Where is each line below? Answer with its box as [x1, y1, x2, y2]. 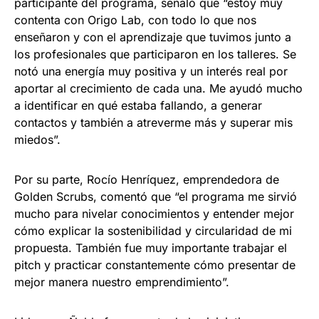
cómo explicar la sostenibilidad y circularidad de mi [14, 224, 292, 239]
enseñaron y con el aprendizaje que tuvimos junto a [14, 30, 291, 45]
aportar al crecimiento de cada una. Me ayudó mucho [14, 81, 303, 96]
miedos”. [14, 132, 61, 147]
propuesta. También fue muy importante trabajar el [14, 241, 287, 256]
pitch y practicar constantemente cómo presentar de [14, 258, 296, 273]
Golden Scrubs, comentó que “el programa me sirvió [14, 189, 297, 204]
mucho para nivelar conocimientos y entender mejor [14, 206, 294, 221]
